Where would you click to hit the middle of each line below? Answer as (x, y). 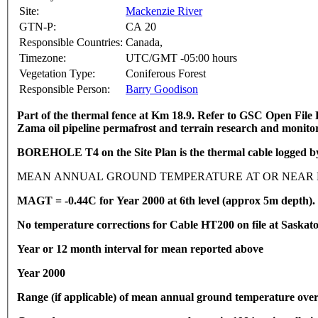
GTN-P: (38, 27)
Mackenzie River (164, 11)
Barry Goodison (162, 89)
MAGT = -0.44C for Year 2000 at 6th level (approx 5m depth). (166, 201)
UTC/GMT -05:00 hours (181, 58)
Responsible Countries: (71, 43)
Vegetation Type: (57, 74)
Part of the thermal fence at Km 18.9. (107, 116)
